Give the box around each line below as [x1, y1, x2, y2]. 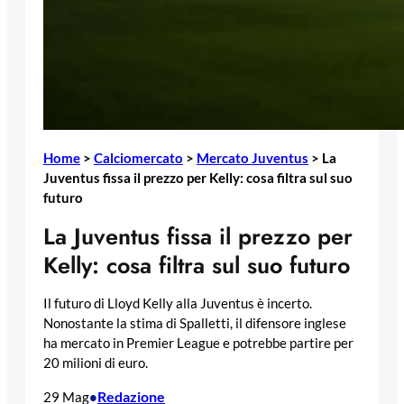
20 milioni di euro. [43, 355, 148, 372]
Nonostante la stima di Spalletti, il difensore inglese [43, 316, 346, 332]
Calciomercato [94, 149, 183, 166]
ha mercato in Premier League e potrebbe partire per [43, 335, 353, 352]
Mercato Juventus [197, 149, 308, 166]
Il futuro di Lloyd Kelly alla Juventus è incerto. [43, 296, 312, 312]
